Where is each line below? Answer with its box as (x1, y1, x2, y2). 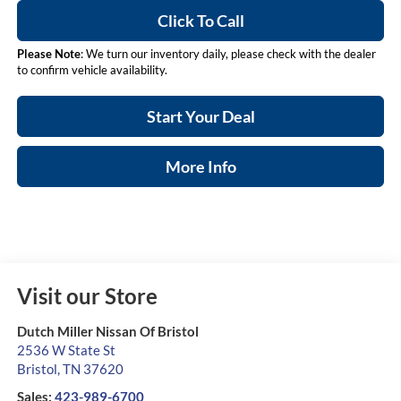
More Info (165, 157, 236, 177)
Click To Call (157, 11, 244, 31)
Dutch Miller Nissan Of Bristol (16, 323, 199, 340)
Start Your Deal (146, 107, 255, 127)
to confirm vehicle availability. (16, 63, 167, 78)
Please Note (16, 47, 81, 62)
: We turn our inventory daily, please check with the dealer (80, 47, 376, 62)
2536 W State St (16, 342, 115, 359)
